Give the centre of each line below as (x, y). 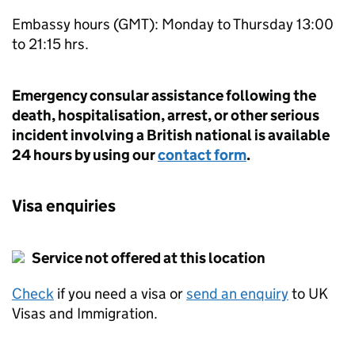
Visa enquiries (64, 206)
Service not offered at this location (145, 258)
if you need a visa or (120, 294)
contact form (202, 155)
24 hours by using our (85, 155)
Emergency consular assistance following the (164, 95)
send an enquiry (237, 294)
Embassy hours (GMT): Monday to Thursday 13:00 (173, 24)
